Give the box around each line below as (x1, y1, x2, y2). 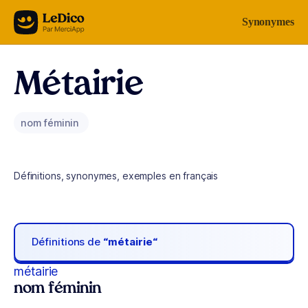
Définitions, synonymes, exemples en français (14, 170, 219, 181)
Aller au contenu (16, 13, 88, 25)
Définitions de (32, 235, 104, 249)
